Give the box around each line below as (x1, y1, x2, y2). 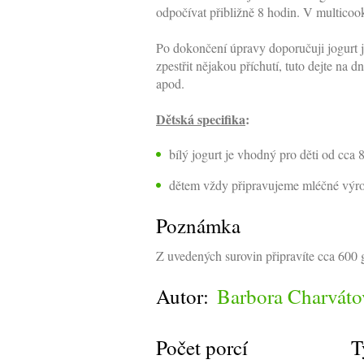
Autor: (156, 282, 209, 310)
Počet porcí (156, 333, 248, 361)
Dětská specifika (156, 109, 245, 128)
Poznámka (156, 211, 240, 239)
